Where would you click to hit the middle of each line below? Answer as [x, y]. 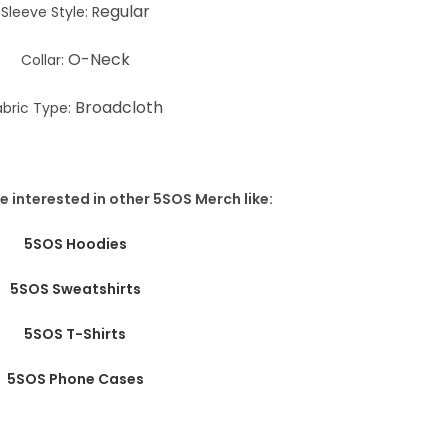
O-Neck [98, 59]
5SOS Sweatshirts [75, 289]
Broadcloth [119, 107]
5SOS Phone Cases [75, 379]
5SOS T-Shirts [75, 334]
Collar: [44, 60]
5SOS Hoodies [75, 244]
